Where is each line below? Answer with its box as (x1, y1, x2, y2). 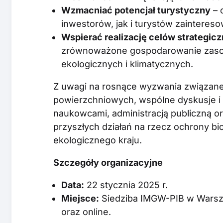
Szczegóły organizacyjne (53, 157, 163, 168)
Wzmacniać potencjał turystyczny (61, 4, 211, 15)
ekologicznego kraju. (53, 134, 142, 145)
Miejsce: (61, 193, 100, 204)
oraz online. (61, 206, 111, 217)
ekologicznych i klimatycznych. (61, 58, 194, 69)
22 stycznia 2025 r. (84, 179, 168, 190)
